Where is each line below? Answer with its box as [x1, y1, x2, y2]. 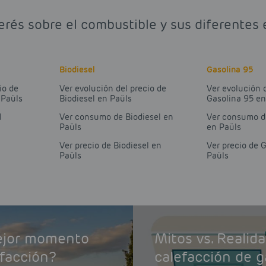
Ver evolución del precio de [59, 83, 166, 94]
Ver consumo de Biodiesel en [59, 112, 173, 123]
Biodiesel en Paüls [59, 93, 132, 104]
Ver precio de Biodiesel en [59, 140, 161, 151]
